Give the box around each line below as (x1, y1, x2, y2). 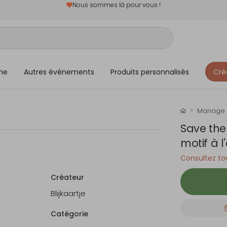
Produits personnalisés (110, 66, 189, 77)
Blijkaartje (51, 188, 86, 199)
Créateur (51, 172, 84, 182)
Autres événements (24, 66, 94, 77)
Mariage (197, 106, 225, 115)
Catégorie (51, 209, 88, 219)
